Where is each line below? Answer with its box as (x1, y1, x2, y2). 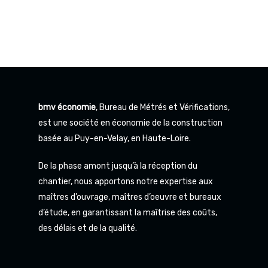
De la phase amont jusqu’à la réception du (38, 160, 197, 171)
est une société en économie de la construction (38, 117, 223, 128)
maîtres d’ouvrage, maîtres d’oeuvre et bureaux (38, 191, 221, 202)
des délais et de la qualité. (38, 223, 137, 233)
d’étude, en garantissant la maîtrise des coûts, (38, 207, 217, 218)
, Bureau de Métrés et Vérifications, (96, 102, 230, 112)
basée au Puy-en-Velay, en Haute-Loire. (38, 133, 191, 144)
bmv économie (38, 102, 96, 112)
